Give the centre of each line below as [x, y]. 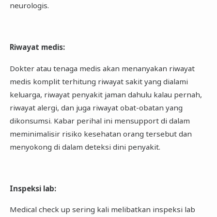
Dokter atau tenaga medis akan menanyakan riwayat [102, 68]
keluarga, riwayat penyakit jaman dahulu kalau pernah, [106, 94]
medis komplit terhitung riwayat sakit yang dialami [99, 81]
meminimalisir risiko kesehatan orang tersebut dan [101, 133]
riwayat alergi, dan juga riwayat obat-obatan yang [96, 107]
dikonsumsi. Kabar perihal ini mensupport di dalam [100, 120]
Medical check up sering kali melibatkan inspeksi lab [102, 209]
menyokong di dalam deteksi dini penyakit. [85, 147]
